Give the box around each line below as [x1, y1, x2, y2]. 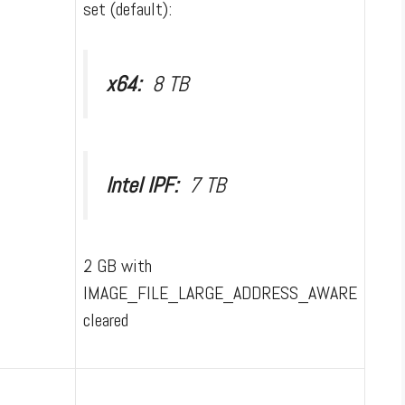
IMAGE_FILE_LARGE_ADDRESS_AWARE [83, 280, 357, 305]
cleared [83, 307, 128, 332]
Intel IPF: [106, 170, 189, 199]
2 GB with [83, 253, 152, 278]
